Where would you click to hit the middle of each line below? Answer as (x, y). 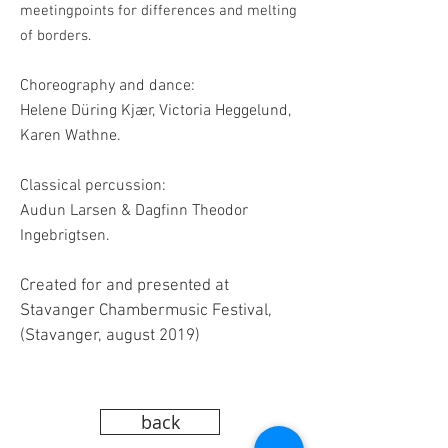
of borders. (57, 36)
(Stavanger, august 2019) (110, 336)
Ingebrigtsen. (67, 236)
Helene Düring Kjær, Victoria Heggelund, (155, 111)
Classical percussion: (93, 186)
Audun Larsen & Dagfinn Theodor (134, 211)
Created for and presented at (124, 286)
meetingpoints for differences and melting (158, 11)
